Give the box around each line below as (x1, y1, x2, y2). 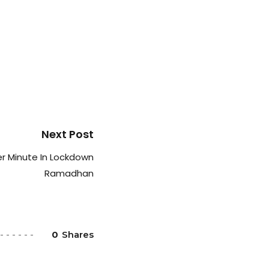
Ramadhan (44, 167, 94, 180)
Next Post (41, 127, 94, 142)
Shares (62, 229, 94, 240)
